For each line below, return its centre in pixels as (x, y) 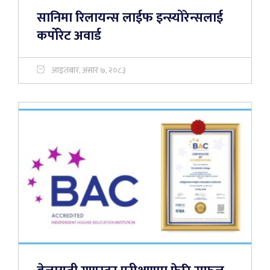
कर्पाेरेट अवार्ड (69, 36)
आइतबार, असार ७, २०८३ (89, 70)
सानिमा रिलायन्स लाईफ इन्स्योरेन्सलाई (130, 18)
